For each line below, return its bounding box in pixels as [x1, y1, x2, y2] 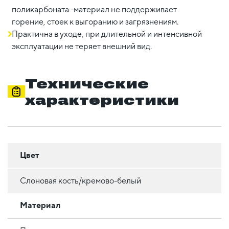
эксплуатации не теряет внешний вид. [12, 41, 152, 51]
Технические [25, 75, 149, 91]
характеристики [25, 91, 179, 107]
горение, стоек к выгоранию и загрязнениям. [12, 16, 178, 27]
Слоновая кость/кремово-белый [20, 175, 141, 186]
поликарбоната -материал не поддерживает [12, 4, 177, 14]
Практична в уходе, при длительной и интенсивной [12, 29, 202, 39]
